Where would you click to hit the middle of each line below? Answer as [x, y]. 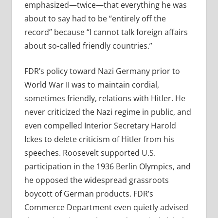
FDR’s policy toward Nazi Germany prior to [102, 71]
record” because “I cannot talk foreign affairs [106, 32]
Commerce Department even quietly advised [106, 208]
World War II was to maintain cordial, [91, 85]
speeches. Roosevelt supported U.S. [90, 153]
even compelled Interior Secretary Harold [100, 126]
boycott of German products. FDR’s [89, 194]
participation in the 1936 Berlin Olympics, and [107, 167]
